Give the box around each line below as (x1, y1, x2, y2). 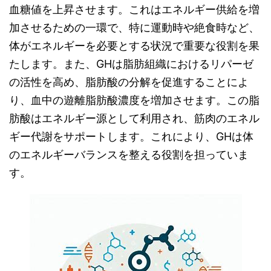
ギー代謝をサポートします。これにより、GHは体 (9, 130, 253, 143)
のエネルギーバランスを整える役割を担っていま (9, 148, 249, 161)
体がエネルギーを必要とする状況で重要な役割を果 (9, 39, 260, 52)
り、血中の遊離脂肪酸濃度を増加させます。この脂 (9, 94, 260, 106)
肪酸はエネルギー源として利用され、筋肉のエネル (9, 112, 260, 125)
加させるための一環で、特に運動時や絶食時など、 (9, 21, 260, 34)
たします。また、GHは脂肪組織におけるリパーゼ (9, 57, 253, 70)
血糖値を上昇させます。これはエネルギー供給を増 (9, 3, 260, 16)
